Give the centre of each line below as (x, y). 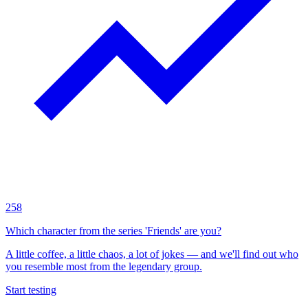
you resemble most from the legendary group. (104, 266)
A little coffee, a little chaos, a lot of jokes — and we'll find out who (152, 254)
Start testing (31, 289)
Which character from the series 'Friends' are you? (113, 230)
